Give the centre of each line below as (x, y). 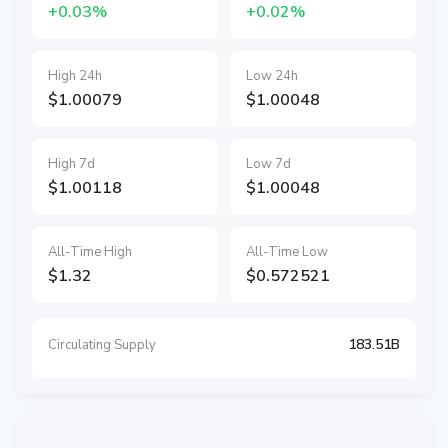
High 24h (75, 76)
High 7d (71, 164)
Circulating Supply (102, 344)
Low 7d (268, 164)
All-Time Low (287, 252)
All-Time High (90, 252)
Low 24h (272, 76)
